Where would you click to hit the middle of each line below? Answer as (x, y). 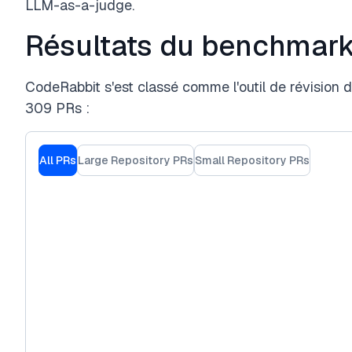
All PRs (58, 160)
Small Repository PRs (252, 160)
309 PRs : (57, 108)
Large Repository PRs (136, 160)
